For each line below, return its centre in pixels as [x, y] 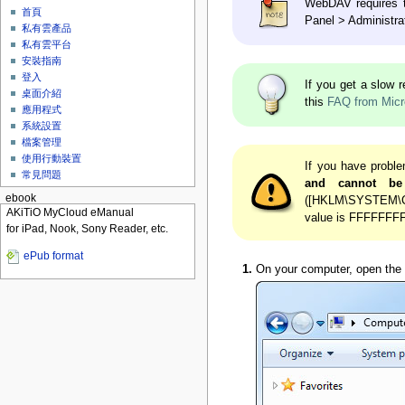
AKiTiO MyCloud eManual [71, 213]
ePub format [54, 256]
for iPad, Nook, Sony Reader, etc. [88, 229]
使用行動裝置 [52, 159]
